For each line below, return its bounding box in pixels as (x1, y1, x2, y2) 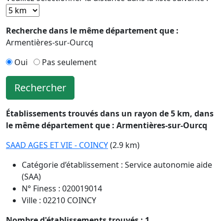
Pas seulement (40, 57, 97, 68)
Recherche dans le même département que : (6, 25, 179, 36)
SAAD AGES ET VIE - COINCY (6, 140, 108, 150)
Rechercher (14, 81, 66, 94)
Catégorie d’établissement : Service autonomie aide (22, 159, 212, 170)
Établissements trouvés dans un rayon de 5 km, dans (6, 108, 214, 119)
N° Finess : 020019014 (22, 183, 102, 194)
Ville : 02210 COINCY (22, 195, 96, 206)
